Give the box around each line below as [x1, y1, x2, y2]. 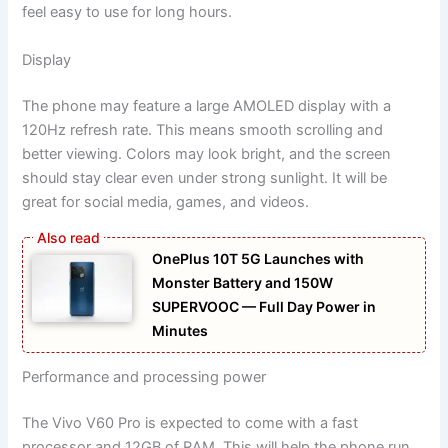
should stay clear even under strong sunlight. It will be [22, 168, 388, 187]
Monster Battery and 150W [152, 273, 334, 291]
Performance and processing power [22, 367, 267, 386]
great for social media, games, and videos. [22, 192, 310, 211]
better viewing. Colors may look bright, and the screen [22, 144, 392, 163]
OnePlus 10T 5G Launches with [152, 249, 365, 267]
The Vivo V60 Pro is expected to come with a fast [22, 413, 359, 432]
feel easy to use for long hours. [22, 3, 233, 22]
